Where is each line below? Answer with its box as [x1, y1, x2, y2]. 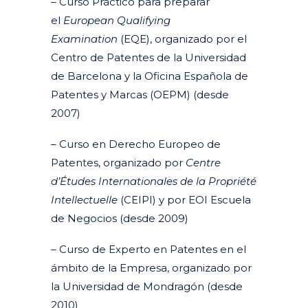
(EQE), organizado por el [118, 32, 247, 46]
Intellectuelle [51, 193, 118, 207]
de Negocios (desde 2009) [51, 212, 188, 225]
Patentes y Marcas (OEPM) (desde [51, 88, 229, 102]
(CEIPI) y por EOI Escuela [118, 193, 251, 207]
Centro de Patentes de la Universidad [51, 51, 246, 65]
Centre [186, 156, 221, 170]
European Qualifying [63, 14, 170, 27]
